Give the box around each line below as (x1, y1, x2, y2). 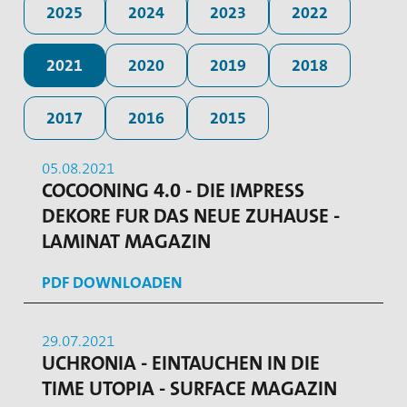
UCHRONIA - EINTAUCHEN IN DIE (42, 349, 320, 376)
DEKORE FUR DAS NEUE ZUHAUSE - (42, 202, 340, 229)
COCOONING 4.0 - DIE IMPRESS (42, 176, 304, 203)
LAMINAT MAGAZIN (42, 227, 211, 254)
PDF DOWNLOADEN (42, 271, 183, 293)
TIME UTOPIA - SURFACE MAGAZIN (42, 374, 337, 402)
